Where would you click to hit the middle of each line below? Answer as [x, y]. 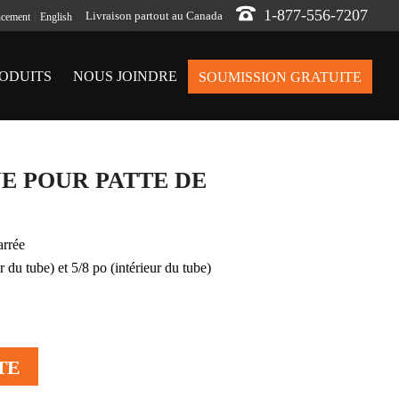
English [56, 17]
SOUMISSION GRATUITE [280, 77]
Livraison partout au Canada [154, 16]
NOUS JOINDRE [125, 77]
